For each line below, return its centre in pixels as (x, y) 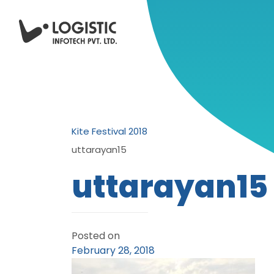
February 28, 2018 (113, 250)
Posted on (96, 236)
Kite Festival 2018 (109, 131)
